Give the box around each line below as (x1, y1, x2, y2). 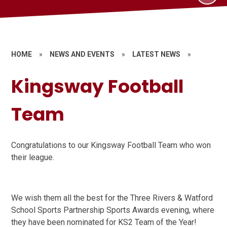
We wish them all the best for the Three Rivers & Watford (11, 193, 213, 203)
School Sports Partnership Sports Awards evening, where (11, 205, 215, 215)
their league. (11, 152, 55, 162)
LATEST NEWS (132, 50, 181, 58)
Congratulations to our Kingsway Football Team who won (11, 140, 211, 150)
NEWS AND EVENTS (50, 50, 115, 58)
